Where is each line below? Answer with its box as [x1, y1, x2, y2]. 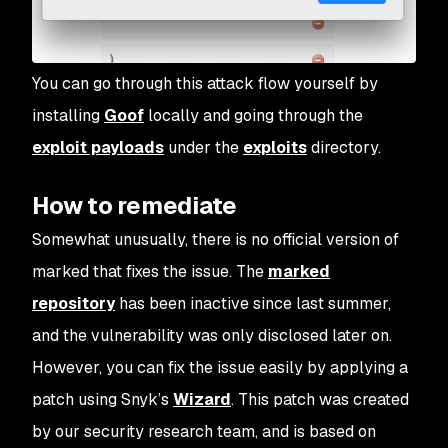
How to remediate [32, 190, 238, 222]
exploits [243, 137, 307, 159]
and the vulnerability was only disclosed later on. [32, 325, 392, 347]
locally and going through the [144, 105, 363, 127]
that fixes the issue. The [89, 261, 268, 283]
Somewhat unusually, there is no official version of [32, 229, 399, 251]
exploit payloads [32, 137, 164, 159]
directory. [307, 137, 381, 159]
